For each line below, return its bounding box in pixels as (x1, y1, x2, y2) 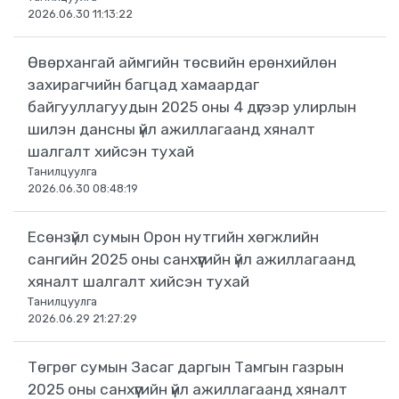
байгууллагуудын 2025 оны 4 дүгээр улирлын (28, 98, 356, 117)
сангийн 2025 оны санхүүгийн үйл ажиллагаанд (28, 250, 355, 269)
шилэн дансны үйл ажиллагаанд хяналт (28, 120, 315, 139)
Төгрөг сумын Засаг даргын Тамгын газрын (28, 358, 344, 377)
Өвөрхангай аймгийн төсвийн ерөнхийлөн (28, 53, 337, 72)
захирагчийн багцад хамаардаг (28, 76, 259, 94)
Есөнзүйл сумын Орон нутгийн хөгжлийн (28, 228, 319, 247)
